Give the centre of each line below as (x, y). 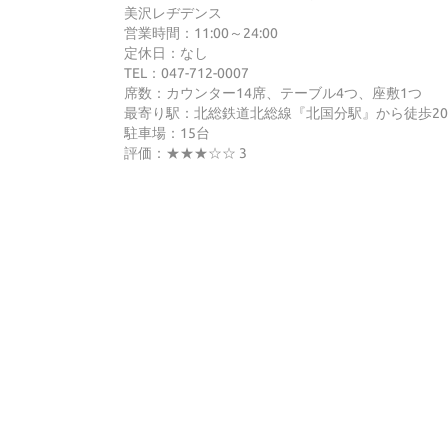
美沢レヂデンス (173, 13)
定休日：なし (166, 53)
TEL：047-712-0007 (186, 73)
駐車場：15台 (167, 133)
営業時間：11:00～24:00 (201, 33)
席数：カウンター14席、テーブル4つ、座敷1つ (273, 93)
